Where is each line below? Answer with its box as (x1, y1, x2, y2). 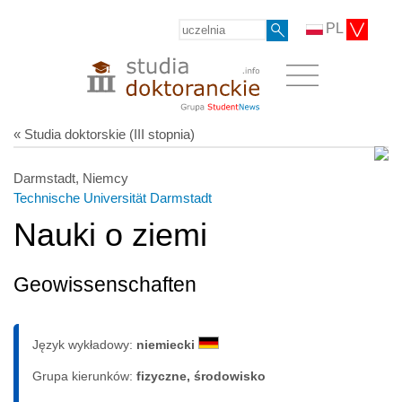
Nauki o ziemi (13, 215, 207, 253)
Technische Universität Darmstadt (13, 189, 212, 205)
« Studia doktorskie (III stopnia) (13, 126, 195, 142)
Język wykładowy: (32, 336, 136, 352)
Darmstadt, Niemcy (13, 170, 128, 186)
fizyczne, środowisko (136, 368, 266, 383)
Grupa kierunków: (32, 368, 136, 383)
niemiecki (136, 336, 198, 352)
